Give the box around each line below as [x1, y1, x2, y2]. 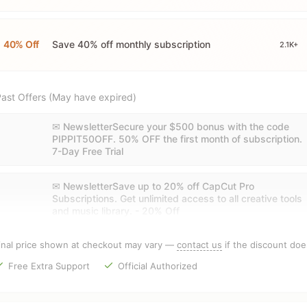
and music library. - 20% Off [52, 205, 180, 217]
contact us [177, 238, 222, 250]
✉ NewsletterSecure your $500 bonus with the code [52, 121, 289, 132]
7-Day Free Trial [52, 145, 123, 157]
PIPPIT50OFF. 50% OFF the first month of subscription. [52, 133, 302, 145]
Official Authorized [118, 260, 198, 271]
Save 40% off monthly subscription [52, 38, 210, 50]
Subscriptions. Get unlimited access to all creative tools [52, 193, 302, 204]
